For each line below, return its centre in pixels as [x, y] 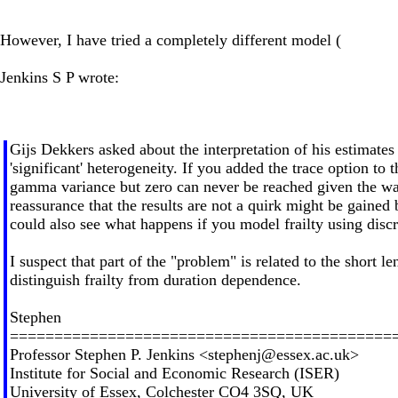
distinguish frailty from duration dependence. [155, 279]
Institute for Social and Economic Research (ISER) [174, 373]
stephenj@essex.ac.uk [279, 354]
